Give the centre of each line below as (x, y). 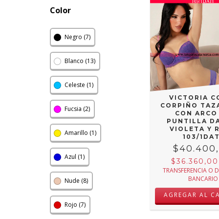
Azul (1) (75, 157)
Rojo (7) (75, 205)
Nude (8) (76, 181)
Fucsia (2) (77, 109)
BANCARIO (203, 179)
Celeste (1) (79, 85)
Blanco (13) (80, 61)
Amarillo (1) (80, 133)
